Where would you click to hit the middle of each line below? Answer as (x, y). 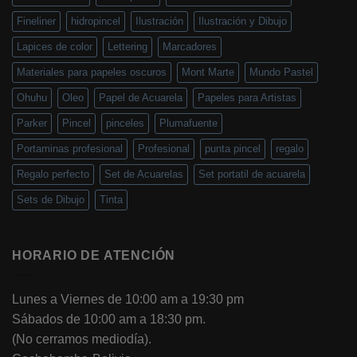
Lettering (127, 47)
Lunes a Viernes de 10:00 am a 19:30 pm (128, 300)
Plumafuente (188, 124)
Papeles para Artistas (247, 98)
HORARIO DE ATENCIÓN (94, 256)
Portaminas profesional (70, 149)
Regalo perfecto (53, 175)
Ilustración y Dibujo (243, 22)
